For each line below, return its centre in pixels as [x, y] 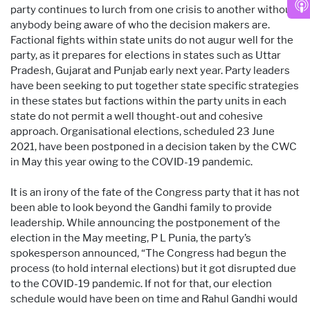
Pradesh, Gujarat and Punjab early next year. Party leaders [150, 70]
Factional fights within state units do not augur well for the [152, 40]
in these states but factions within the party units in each [148, 101]
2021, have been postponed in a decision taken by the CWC [154, 146]
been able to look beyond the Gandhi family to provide [141, 207]
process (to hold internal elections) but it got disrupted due [153, 268]
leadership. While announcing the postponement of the [145, 222]
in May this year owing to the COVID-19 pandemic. [131, 162]
